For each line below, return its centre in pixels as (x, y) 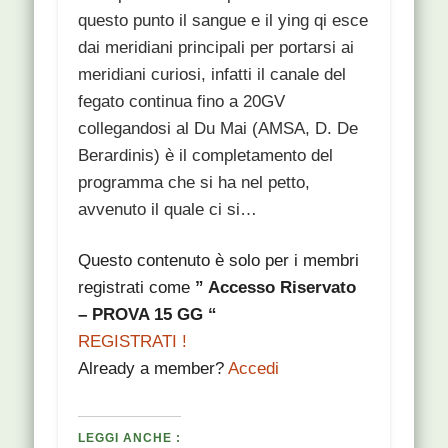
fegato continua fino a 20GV (182, 101)
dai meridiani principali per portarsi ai (216, 47)
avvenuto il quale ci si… (168, 209)
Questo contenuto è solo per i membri (219, 260)
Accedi (254, 368)
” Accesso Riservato (276, 287)
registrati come (137, 287)
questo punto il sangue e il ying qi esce (223, 20)
